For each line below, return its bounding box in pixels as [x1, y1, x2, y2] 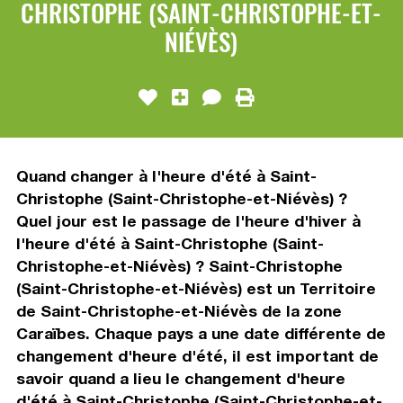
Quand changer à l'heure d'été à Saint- [15, 166, 317, 185]
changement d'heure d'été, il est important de [15, 345, 379, 365]
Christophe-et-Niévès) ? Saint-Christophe [15, 255, 343, 275]
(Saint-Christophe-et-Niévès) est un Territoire [15, 278, 376, 298]
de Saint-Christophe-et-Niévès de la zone [15, 300, 342, 320]
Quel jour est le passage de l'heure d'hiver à [15, 210, 361, 230]
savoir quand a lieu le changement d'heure [15, 368, 345, 388]
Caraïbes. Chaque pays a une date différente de [15, 323, 386, 343]
